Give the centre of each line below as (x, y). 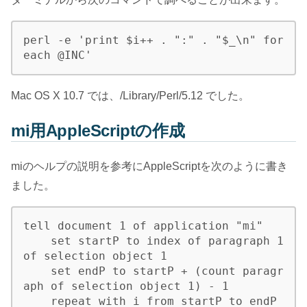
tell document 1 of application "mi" (143, 226)
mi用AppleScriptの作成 (98, 131)
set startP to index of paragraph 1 (37, 241)
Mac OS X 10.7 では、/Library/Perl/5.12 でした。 (130, 95)
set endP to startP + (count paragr (37, 271)
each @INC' (58, 55)
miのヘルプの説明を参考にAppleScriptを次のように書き (149, 167)
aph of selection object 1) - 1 (126, 286)
